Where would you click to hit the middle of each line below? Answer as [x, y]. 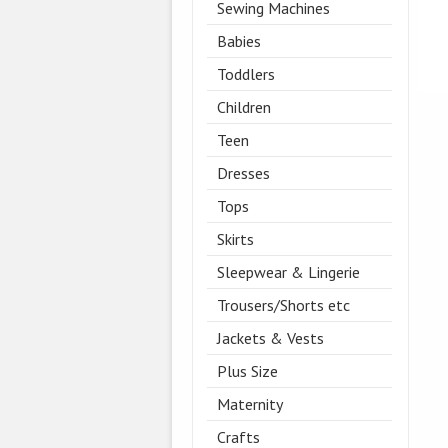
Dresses [243, 173]
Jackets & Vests [270, 338]
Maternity [250, 404]
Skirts [235, 239]
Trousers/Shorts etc [283, 305]
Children [244, 107]
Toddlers [246, 74]
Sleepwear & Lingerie [288, 272]
